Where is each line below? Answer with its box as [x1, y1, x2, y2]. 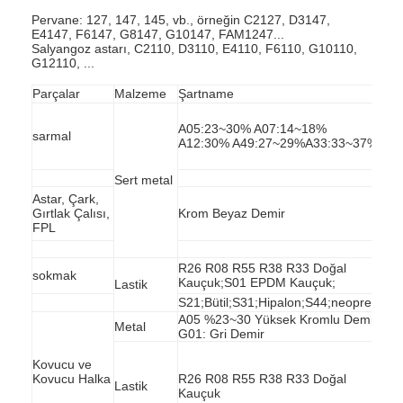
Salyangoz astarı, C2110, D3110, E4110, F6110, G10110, [31, 40, 358, 56]
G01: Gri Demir [178, 326, 265, 341]
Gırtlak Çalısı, [32, 205, 111, 220]
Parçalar [32, 85, 81, 101]
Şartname [178, 85, 235, 101]
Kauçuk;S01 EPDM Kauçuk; [178, 274, 336, 290]
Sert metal [114, 172, 174, 187]
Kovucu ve [32, 356, 93, 372]
